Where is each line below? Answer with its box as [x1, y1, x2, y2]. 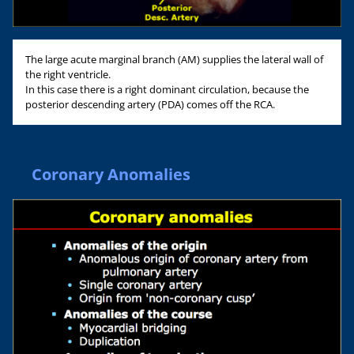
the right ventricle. [25, 66, 111, 81]
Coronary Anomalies [32, 163, 190, 185]
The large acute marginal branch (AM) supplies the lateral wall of [25, 51, 323, 66]
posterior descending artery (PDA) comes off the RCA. [25, 96, 275, 111]
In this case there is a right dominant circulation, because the [25, 81, 309, 96]
